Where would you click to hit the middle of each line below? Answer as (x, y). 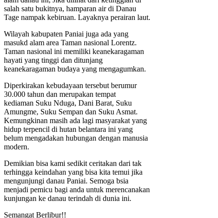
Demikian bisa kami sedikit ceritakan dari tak (73, 163)
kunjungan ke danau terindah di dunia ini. (68, 198)
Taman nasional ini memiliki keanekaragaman (74, 51)
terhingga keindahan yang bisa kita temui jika (73, 172)
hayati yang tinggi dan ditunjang (53, 60)
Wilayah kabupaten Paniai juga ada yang (66, 34)
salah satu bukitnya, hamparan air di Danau (70, 8)
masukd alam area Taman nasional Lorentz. (70, 42)
